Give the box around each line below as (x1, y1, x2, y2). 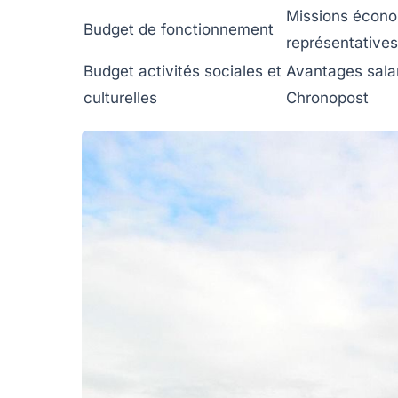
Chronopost (286, 88, 369, 107)
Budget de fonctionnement (84, 20, 274, 38)
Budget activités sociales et (84, 61, 282, 80)
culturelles (84, 88, 157, 107)
